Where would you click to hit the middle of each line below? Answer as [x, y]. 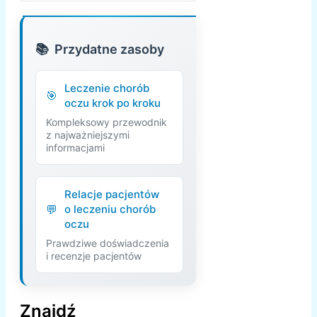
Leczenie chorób [107, 88]
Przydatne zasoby [109, 50]
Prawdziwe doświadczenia [108, 243]
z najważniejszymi [88, 135]
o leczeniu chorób [110, 209]
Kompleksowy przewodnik [106, 122]
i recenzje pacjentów [94, 256]
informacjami [75, 148]
